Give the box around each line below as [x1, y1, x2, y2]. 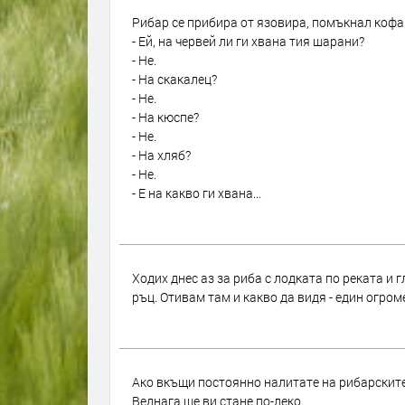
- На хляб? [132, 146, 191, 164]
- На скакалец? [132, 71, 217, 88]
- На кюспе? [132, 108, 199, 126]
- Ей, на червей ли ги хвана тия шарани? [132, 33, 364, 50]
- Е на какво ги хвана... [132, 184, 261, 202]
